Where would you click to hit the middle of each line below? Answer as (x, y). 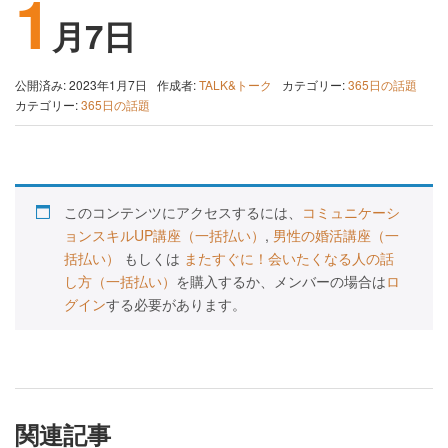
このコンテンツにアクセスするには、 (183, 212)
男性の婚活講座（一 (336, 235)
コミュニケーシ (351, 212)
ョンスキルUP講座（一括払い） (164, 235)
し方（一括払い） (120, 281)
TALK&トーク (235, 84)
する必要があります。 (176, 304)
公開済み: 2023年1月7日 (81, 84)
